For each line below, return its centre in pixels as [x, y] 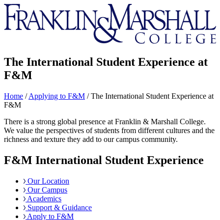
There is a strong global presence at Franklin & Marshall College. [105, 121]
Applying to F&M [57, 96]
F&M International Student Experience [104, 160]
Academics [44, 198]
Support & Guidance [59, 207]
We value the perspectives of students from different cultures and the [109, 130]
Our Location [48, 181]
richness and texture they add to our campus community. [91, 139]
